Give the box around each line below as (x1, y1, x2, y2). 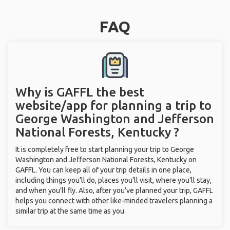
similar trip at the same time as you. (15, 207, 126, 215)
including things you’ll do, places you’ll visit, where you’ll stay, (15, 176, 212, 184)
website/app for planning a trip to (15, 99, 212, 112)
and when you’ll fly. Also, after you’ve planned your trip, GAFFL (15, 186, 213, 195)
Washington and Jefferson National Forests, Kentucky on (15, 156, 197, 164)
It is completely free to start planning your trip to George (15, 145, 194, 154)
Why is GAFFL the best (15, 85, 144, 99)
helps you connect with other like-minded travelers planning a (15, 197, 213, 205)
